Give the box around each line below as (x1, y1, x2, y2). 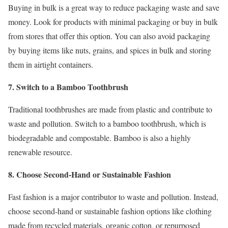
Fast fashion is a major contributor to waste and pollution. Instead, (8, 191, 218, 203)
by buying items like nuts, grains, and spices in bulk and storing (8, 45, 211, 56)
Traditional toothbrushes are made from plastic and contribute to (8, 104, 212, 115)
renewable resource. (8, 147, 72, 158)
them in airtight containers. (8, 59, 93, 70)
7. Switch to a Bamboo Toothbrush (8, 81, 128, 93)
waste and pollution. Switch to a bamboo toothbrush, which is (8, 118, 206, 129)
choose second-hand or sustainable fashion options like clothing (8, 206, 212, 217)
